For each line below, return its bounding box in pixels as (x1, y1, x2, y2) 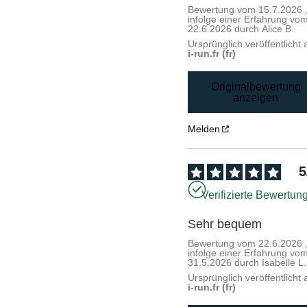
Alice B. (262, 23, 295, 34)
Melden (188, 123, 221, 135)
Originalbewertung (210, 80, 301, 93)
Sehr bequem (188, 217, 262, 232)
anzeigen (233, 91, 279, 103)
